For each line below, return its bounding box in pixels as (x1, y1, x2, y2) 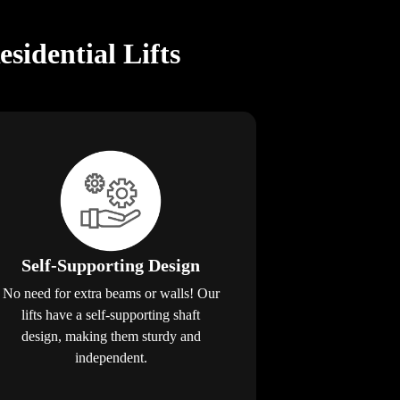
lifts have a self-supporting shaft (21, 306, 201, 322)
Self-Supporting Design (21, 254, 201, 275)
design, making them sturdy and (21, 328, 201, 344)
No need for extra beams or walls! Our (2, 285, 220, 301)
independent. (74, 349, 147, 365)
